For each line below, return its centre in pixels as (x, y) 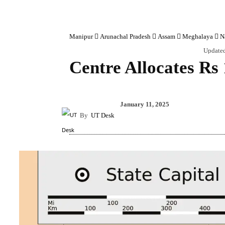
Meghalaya (198, 36)
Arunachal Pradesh (125, 36)
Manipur (81, 36)
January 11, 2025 (145, 104)
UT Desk (103, 115)
